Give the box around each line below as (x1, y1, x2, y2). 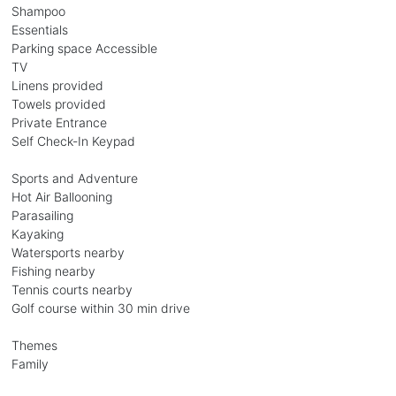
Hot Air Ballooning (11, 188, 112, 204)
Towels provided (11, 95, 106, 111)
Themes (11, 337, 57, 353)
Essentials (11, 21, 68, 37)
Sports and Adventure (11, 170, 138, 186)
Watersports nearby (11, 244, 125, 260)
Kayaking (11, 225, 64, 241)
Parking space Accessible (11, 40, 157, 56)
